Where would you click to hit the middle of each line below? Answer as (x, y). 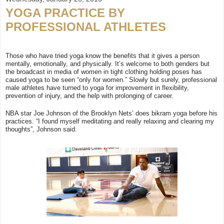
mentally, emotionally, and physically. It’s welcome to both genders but (107, 63)
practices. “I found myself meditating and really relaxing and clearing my (110, 121)
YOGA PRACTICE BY (65, 13)
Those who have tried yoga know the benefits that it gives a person (102, 55)
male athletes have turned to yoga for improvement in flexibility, (97, 87)
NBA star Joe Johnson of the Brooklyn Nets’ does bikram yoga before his (111, 113)
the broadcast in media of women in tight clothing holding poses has (104, 71)
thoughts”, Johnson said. (41, 129)
